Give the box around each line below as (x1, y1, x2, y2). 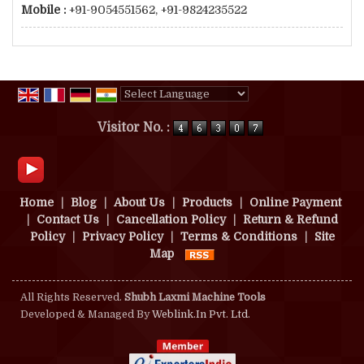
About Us (113, 196, 165, 210)
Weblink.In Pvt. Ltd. (152, 309, 250, 320)
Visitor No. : (97, 120, 173, 136)
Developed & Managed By (20, 309, 152, 320)
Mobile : (21, 3, 66, 16)
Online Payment (249, 196, 341, 210)
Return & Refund (242, 213, 338, 227)
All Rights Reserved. (20, 292, 124, 303)
